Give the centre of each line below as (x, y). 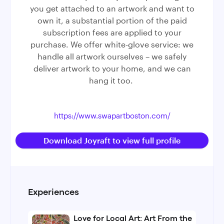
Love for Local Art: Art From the (132, 219)
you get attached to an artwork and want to (112, 8)
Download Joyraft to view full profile (112, 140)
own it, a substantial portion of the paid (112, 20)
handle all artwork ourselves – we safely (112, 56)
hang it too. (112, 80)
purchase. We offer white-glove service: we (112, 44)
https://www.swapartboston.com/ (112, 115)
